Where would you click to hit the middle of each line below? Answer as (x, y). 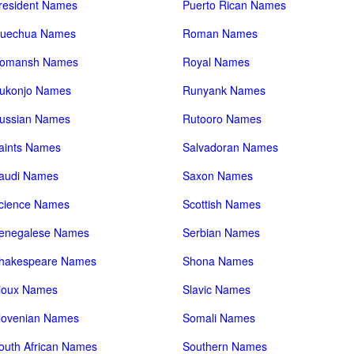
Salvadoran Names (231, 147)
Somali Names (219, 318)
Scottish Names (222, 204)
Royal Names (217, 62)
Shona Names (218, 261)
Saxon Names (218, 175)
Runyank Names (224, 90)
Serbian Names (222, 232)
